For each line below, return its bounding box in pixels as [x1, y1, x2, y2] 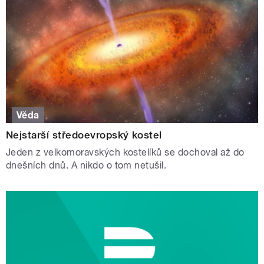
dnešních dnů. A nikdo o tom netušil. [6, 159, 167, 171]
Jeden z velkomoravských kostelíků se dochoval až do [6, 146, 245, 158]
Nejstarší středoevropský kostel [6, 128, 162, 141]
